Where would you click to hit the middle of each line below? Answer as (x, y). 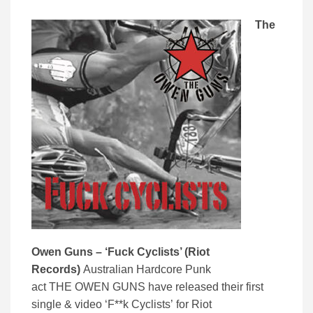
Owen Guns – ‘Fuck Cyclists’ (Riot (121, 252)
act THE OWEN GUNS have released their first (147, 287)
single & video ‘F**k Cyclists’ (102, 305)
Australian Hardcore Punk (146, 270)
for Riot (194, 305)
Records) (56, 270)
